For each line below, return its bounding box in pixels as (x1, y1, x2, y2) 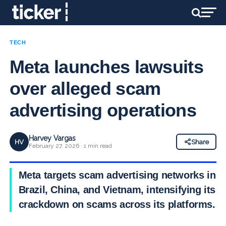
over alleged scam (9, 78, 161, 99)
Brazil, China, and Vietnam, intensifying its (18, 184, 216, 195)
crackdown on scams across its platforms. (18, 199, 215, 210)
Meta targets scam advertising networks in (18, 169, 216, 181)
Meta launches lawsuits (9, 56, 203, 77)
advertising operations (9, 100, 196, 121)
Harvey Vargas (28, 134, 76, 142)
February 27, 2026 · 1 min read (28, 142, 112, 149)
